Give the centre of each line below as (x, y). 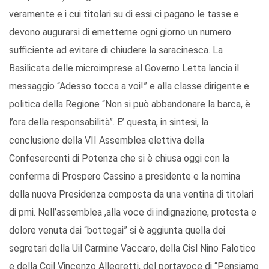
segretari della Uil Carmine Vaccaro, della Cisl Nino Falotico (132, 249)
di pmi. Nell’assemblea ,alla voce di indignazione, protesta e (133, 213)
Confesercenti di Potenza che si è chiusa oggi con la (119, 159)
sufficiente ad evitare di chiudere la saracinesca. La (116, 50)
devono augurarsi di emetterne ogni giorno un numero (120, 32)
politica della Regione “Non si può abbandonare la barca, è (130, 104)
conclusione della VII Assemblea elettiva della (107, 141)
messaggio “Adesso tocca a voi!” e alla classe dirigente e (129, 86)
